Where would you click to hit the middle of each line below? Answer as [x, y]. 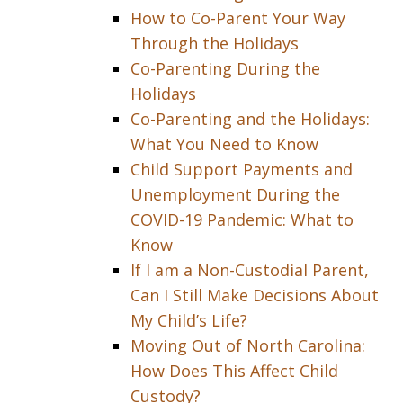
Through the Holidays [215, 43]
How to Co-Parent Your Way [238, 18]
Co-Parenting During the [225, 68]
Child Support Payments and [242, 169]
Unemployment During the [235, 194]
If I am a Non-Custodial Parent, [250, 270]
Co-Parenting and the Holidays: [250, 119]
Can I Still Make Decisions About [255, 295]
